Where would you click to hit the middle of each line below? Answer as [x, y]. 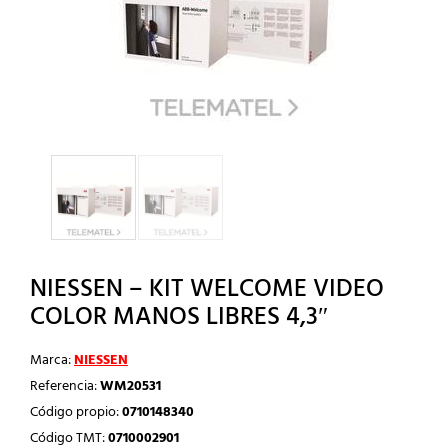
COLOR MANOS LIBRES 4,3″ [179, 317]
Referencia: [65, 386]
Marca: [52, 360]
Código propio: [76, 412]
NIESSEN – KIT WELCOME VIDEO [207, 289]
